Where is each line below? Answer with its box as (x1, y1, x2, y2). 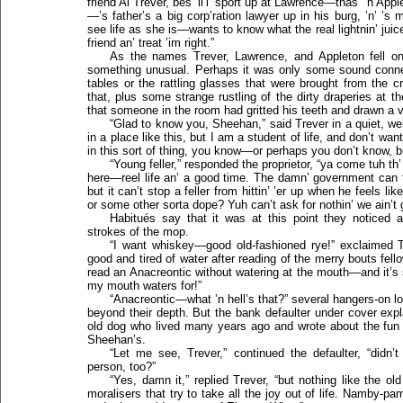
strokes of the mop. (87, 225, 189, 238)
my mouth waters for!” (87, 279, 201, 292)
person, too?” (87, 360, 156, 373)
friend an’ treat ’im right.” (87, 36, 214, 49)
